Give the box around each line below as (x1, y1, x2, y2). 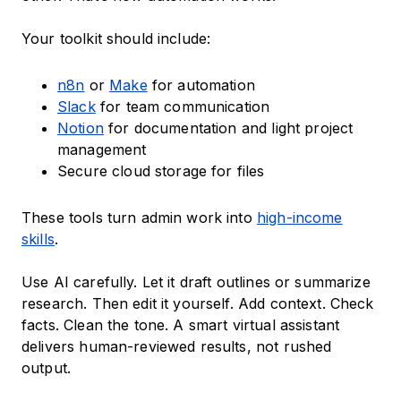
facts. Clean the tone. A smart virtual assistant (21, 316, 340, 335)
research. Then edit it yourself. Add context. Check (21, 294, 374, 313)
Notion (57, 119, 104, 138)
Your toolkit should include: (21, 30, 211, 48)
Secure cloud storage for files (57, 162, 265, 181)
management (57, 141, 147, 159)
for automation (147, 76, 255, 95)
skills (21, 230, 55, 249)
